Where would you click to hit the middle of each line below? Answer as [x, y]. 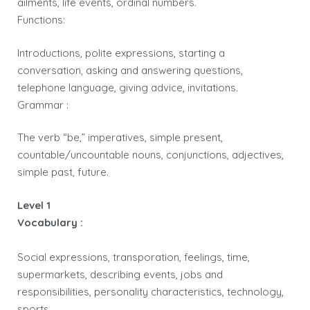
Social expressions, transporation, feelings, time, [134, 257]
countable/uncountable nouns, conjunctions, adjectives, [151, 155]
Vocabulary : [50, 222]
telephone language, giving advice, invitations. [128, 87]
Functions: [41, 20]
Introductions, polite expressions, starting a [121, 53]
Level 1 [34, 205]
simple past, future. [63, 172]
